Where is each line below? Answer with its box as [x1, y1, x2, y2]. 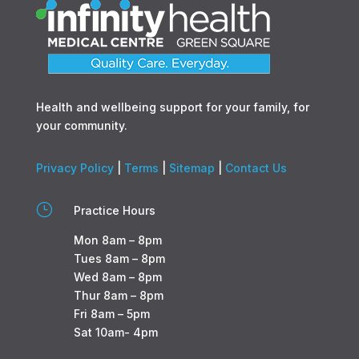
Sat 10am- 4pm [73, 325, 158, 339]
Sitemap [168, 160, 215, 175]
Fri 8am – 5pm [73, 306, 150, 321]
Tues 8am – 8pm [73, 251, 165, 265]
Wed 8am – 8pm [73, 269, 162, 284]
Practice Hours [73, 203, 155, 217]
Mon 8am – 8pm [73, 232, 162, 247]
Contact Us [221, 160, 287, 175]
